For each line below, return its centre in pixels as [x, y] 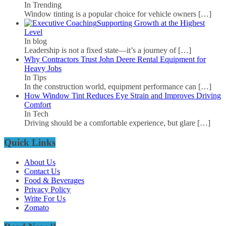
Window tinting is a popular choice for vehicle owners [111, 14]
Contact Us [42, 171]
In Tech [36, 114]
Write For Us [45, 198]
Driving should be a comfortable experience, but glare [111, 123]
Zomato [37, 207]
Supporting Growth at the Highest [151, 23]
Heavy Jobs [43, 69]
